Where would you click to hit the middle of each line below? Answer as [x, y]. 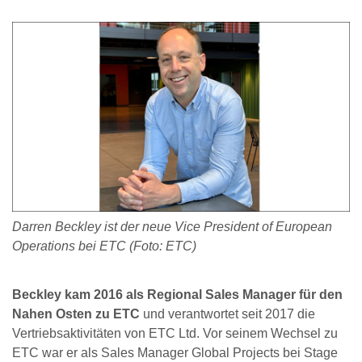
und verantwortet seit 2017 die [227, 314]
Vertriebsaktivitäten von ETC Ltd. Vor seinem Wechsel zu [175, 334]
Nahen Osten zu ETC [76, 314]
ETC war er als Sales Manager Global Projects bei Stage [175, 353]
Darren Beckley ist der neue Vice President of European [172, 226]
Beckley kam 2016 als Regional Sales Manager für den [177, 295]
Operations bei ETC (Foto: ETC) [104, 246]
